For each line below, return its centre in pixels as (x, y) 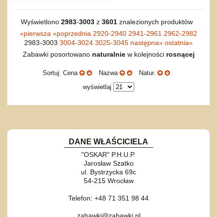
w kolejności (146, 54)
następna (145, 42)
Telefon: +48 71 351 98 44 (108, 198)
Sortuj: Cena (61, 73)
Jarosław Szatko (108, 163)
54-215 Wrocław (108, 180)
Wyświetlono (41, 22)
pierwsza (37, 33)
